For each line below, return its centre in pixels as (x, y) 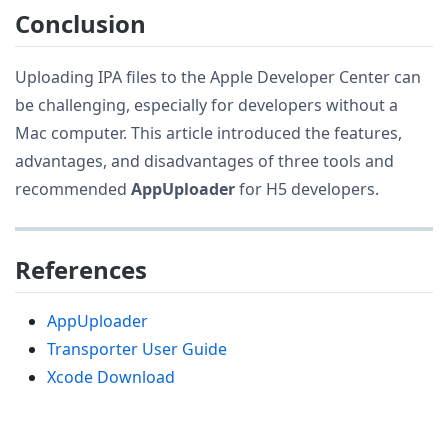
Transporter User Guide (137, 349)
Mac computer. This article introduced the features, (208, 132)
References (81, 269)
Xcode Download (111, 377)
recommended (73, 188)
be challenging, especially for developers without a (206, 104)
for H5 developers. (307, 188)
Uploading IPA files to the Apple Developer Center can (218, 76)
